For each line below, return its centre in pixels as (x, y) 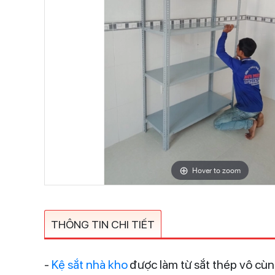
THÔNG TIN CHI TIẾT (103, 225)
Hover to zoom (216, 170)
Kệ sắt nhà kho (90, 265)
